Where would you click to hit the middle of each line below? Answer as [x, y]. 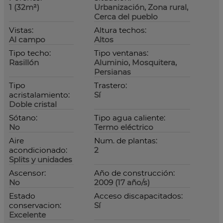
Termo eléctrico [124, 127]
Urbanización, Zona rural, [141, 7]
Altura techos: [120, 30]
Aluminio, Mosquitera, [135, 62]
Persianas [112, 72]
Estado [22, 196]
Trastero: [111, 85]
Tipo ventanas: [121, 53]
